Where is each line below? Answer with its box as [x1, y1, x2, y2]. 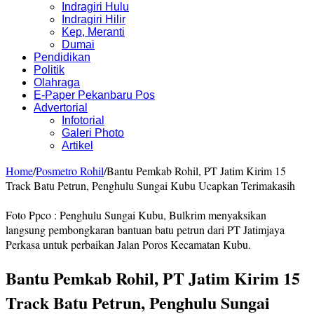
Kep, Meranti [62, 25, 125, 38]
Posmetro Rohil [36, 163, 104, 178]
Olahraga [34, 76, 80, 88]
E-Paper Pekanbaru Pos [34, 88, 155, 101]
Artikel [62, 139, 93, 151]
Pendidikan [34, 50, 90, 63]
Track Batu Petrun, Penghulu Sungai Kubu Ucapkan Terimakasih [6, 177, 295, 193]
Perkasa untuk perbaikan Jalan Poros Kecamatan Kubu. [6, 236, 251, 252]
